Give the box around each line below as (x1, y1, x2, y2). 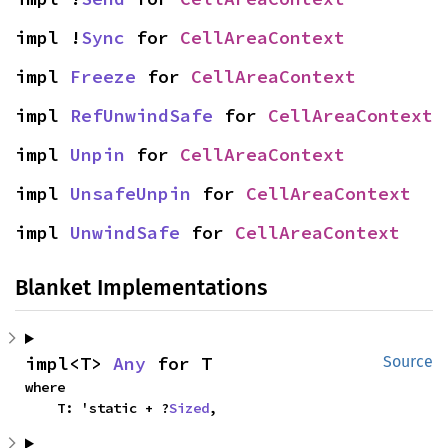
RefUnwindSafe (70, 104, 213, 127)
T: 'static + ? (57, 399, 169, 417)
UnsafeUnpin (70, 182, 191, 205)
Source (383, 352, 433, 371)
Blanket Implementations (15, 274, 267, 301)
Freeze (70, 65, 136, 88)
